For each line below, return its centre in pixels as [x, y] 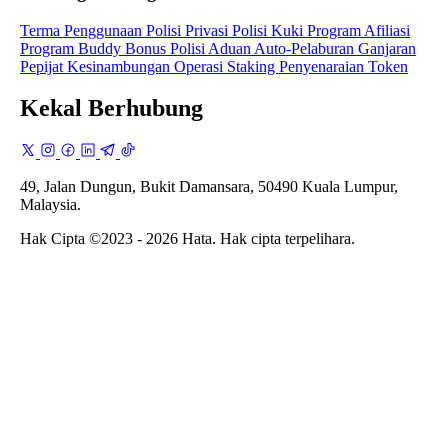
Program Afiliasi [358, 30]
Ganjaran [387, 48]
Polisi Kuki [269, 30]
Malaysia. [50, 205]
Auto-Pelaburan [306, 48]
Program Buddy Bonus [95, 48]
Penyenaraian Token [343, 66]
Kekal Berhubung [111, 108]
